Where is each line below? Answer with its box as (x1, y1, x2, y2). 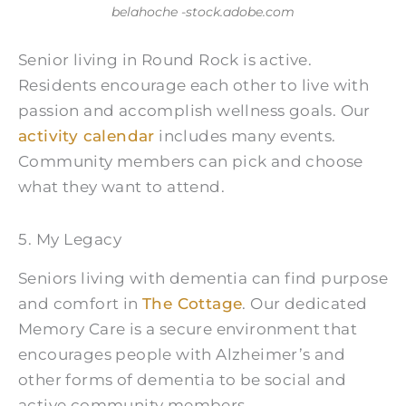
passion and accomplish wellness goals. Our (18, 101, 371, 121)
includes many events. (154, 127, 336, 146)
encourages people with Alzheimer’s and (18, 345, 346, 364)
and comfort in (18, 295, 142, 314)
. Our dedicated (242, 295, 368, 314)
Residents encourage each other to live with (18, 76, 370, 95)
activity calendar (18, 127, 155, 146)
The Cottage (142, 295, 243, 314)
